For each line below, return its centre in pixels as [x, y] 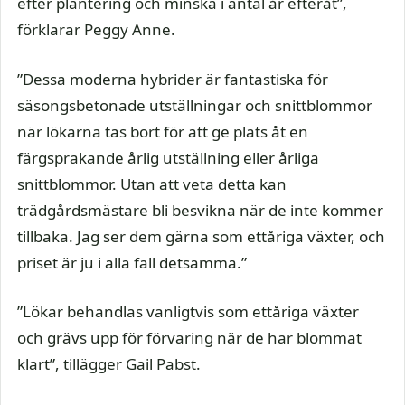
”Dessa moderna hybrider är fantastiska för [173, 79]
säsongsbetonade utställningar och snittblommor [195, 105]
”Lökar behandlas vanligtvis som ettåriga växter [188, 311]
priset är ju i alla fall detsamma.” [132, 262]
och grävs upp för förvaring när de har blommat [189, 338]
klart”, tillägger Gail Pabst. [109, 364]
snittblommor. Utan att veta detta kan [152, 184]
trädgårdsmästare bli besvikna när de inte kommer [200, 210]
